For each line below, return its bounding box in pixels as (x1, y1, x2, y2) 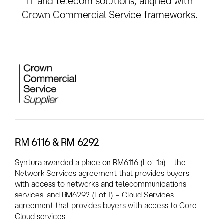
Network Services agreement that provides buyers (15, 168, 189, 177)
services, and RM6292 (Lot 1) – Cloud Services (15, 190, 174, 199)
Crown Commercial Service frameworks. (22, 8, 197, 20)
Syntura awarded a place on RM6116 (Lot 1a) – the (15, 157, 186, 167)
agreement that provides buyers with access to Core (15, 200, 197, 210)
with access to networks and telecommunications (15, 179, 186, 188)
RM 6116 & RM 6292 (15, 136, 100, 148)
